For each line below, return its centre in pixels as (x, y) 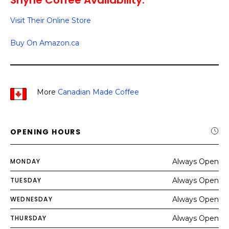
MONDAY (26, 161)
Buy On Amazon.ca (45, 43)
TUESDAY (26, 180)
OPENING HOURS (46, 132)
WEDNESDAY (31, 199)
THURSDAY (29, 218)
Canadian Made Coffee (98, 92)
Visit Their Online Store (51, 20)
